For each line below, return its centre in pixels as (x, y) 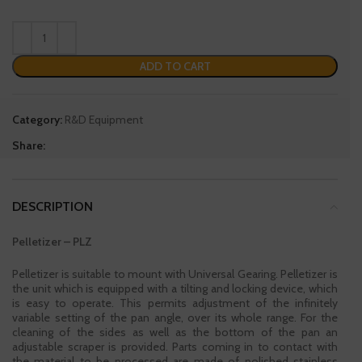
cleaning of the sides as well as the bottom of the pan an (175, 332)
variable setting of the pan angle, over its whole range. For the (175, 318)
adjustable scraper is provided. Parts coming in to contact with (175, 347)
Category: (37, 120)
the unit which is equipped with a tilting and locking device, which (175, 288)
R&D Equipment (104, 120)
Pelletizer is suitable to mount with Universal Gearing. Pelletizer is (175, 274)
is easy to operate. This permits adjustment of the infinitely (175, 303)
